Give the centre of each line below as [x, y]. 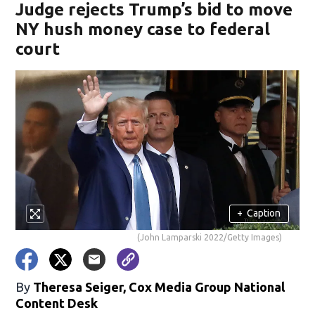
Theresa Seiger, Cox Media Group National [159, 287]
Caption [264, 213]
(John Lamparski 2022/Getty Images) [209, 237]
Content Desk [57, 303]
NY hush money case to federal [143, 29]
